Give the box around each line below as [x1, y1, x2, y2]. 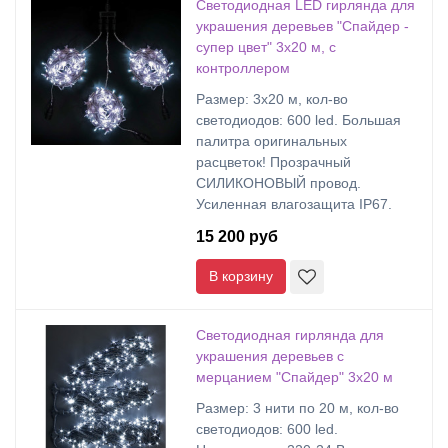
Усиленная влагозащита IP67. [196, 196, 392, 212]
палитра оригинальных [196, 133, 347, 149]
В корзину [209, 268, 273, 284]
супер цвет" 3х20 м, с [196, 39, 336, 55]
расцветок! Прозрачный [196, 154, 351, 170]
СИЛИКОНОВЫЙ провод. [196, 175, 361, 191]
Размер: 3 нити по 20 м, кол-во [196, 400, 399, 416]
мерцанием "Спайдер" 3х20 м [196, 369, 393, 385]
